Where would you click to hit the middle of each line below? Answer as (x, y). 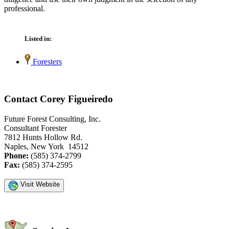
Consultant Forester (36, 128)
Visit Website (39, 184)
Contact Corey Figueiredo (59, 99)
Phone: (16, 155)
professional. (25, 9)
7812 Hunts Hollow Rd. (43, 137)
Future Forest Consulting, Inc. (52, 119)
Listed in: (38, 39)
